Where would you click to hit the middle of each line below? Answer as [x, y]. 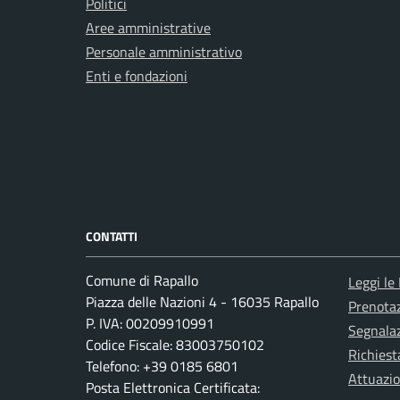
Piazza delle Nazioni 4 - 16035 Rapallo [202, 302]
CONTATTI [112, 237]
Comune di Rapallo [142, 281]
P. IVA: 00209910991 [150, 324]
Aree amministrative [148, 28]
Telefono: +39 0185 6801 [162, 367]
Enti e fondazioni [137, 76]
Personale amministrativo [164, 52]
